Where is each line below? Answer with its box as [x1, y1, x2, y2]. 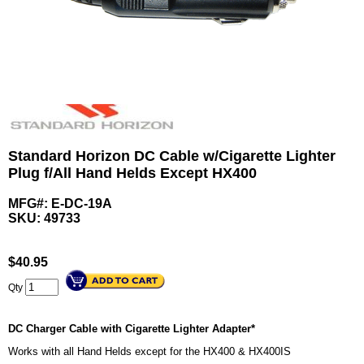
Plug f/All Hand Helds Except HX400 [8, 165, 257, 182]
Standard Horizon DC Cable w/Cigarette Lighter [8, 148, 336, 165]
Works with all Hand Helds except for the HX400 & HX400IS [8, 345, 291, 358]
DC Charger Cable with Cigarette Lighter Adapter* [8, 323, 255, 336]
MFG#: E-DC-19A [8, 197, 112, 211]
